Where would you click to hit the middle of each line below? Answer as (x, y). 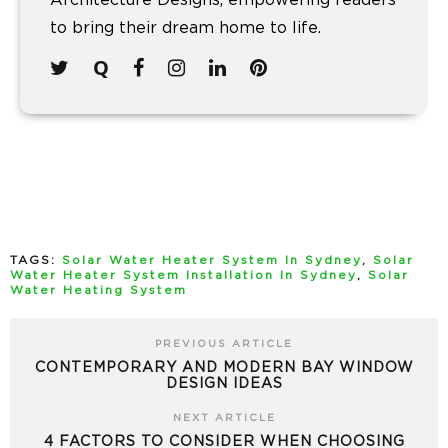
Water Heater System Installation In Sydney (183, 275)
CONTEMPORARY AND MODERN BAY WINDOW (224, 367)
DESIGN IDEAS (224, 383)
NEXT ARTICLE (224, 417)
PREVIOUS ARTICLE (224, 343)
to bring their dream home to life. (185, 28)
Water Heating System (98, 290)
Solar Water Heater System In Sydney (212, 260)
